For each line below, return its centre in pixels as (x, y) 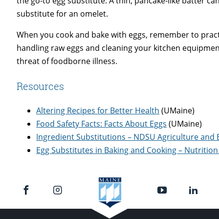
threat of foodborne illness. (67, 61)
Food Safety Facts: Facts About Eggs (102, 123)
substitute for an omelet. (63, 13)
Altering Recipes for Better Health (98, 110)
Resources (41, 86)
